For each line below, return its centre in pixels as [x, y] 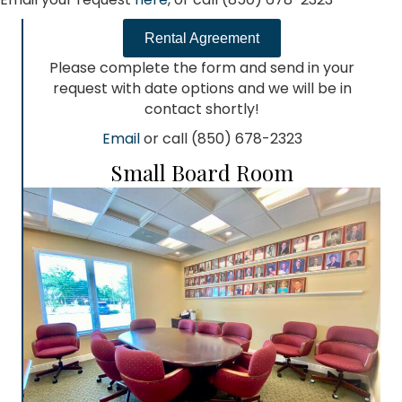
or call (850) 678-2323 [223, 138]
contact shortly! [202, 109]
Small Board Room [202, 172]
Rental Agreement [202, 38]
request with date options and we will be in [202, 88]
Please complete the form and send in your [202, 67]
